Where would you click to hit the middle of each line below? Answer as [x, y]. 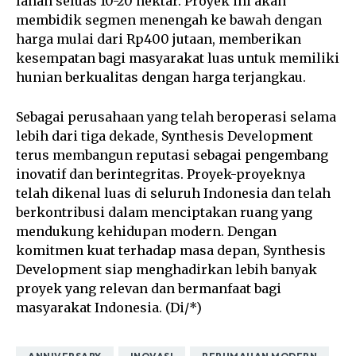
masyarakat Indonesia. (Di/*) [109, 307]
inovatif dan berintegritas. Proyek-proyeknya [161, 174]
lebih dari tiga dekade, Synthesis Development [164, 135]
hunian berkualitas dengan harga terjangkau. [161, 77]
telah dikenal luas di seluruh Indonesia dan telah [173, 193]
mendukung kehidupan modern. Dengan [146, 231]
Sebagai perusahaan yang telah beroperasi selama [176, 116]
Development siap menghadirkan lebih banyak [166, 269]
